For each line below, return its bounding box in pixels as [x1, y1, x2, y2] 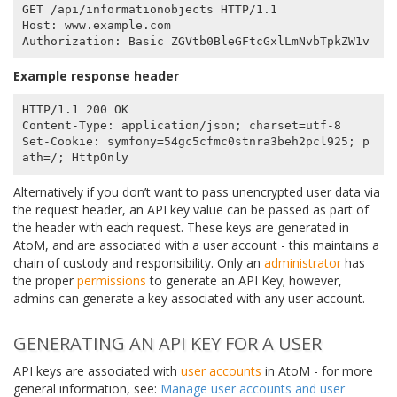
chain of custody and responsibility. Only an [13, 253, 264, 271]
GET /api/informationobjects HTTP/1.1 [21, 3, 277, 17]
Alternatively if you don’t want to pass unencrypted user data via [13, 183, 380, 200]
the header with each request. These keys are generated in [13, 218, 349, 236]
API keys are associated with [13, 362, 181, 379]
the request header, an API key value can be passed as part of [13, 200, 369, 218]
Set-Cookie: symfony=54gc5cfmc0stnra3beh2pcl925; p [21, 135, 370, 149]
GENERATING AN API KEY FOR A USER [13, 331, 322, 355]
